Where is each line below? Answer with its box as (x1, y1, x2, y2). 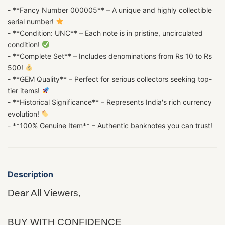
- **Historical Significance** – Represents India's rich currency (8, 98, 212, 106)
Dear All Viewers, (8, 188, 81, 198)
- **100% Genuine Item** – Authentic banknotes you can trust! (8, 121, 212, 130)
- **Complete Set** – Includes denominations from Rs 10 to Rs (8, 52, 212, 60)
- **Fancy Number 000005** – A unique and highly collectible (8, 6, 212, 14)
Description (8, 169, 53, 179)
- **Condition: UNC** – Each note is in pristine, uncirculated (8, 29, 203, 37)
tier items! (8, 86, 42, 95)
